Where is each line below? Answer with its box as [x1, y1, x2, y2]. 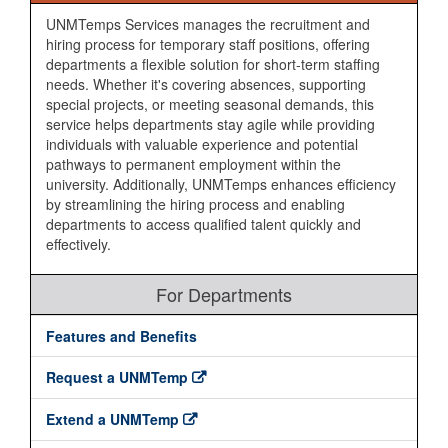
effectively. [46, 234, 111, 254]
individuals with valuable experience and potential [46, 134, 358, 154]
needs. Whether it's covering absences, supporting [46, 74, 366, 94]
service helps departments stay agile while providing [46, 114, 375, 134]
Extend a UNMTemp [46, 409, 179, 429]
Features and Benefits [46, 326, 197, 346]
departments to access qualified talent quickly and [46, 214, 361, 234]
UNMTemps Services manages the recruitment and [46, 14, 370, 34]
